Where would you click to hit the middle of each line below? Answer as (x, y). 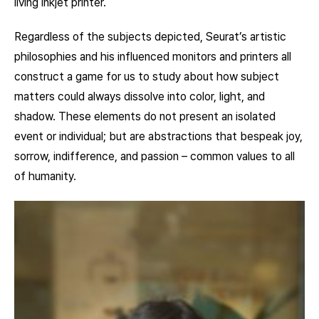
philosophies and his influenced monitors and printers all (153, 56)
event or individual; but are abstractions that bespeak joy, (158, 136)
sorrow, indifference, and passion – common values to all (155, 156)
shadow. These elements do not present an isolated (145, 116)
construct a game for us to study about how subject (147, 76)
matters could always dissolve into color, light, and (140, 96)
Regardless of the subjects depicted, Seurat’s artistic (150, 36)
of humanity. (45, 176)
